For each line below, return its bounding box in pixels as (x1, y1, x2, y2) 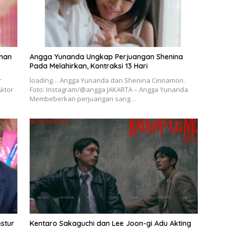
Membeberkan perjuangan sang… (29, 94, 136, 104)
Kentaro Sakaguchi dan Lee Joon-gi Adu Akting (29, 218, 191, 228)
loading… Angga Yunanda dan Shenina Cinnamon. (29, 76, 185, 85)
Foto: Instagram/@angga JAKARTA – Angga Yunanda (29, 85, 188, 95)
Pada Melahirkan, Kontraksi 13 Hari (29, 61, 148, 71)
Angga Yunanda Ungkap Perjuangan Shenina (29, 52, 183, 62)
